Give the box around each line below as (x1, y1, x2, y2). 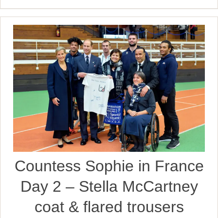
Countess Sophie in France (14, 157, 204, 175)
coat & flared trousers (34, 198, 184, 216)
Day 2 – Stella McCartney (20, 177, 198, 195)
